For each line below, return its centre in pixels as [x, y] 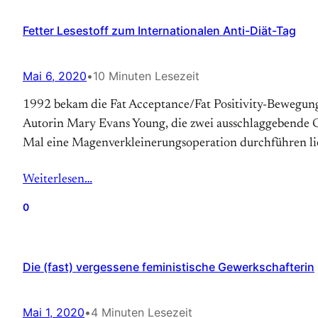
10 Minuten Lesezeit [146, 76]
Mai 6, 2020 [55, 76]
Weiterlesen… [57, 180]
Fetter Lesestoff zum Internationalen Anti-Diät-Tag [159, 31]
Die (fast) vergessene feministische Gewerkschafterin [169, 267]
